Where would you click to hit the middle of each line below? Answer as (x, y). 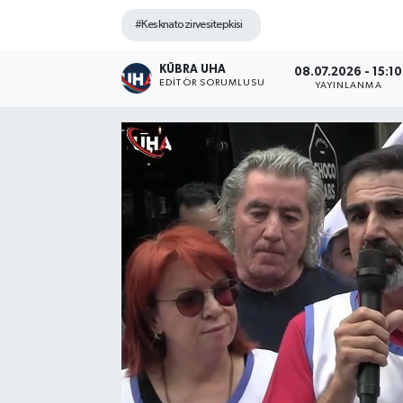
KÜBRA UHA (193, 70)
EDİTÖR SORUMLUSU (213, 83)
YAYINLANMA (348, 85)
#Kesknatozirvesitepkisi (188, 25)
